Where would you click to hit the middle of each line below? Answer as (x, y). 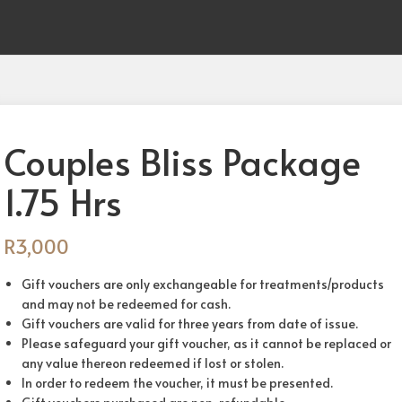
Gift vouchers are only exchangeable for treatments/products (203, 284)
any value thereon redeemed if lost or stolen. (153, 363)
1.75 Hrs (63, 201)
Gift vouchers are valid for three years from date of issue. (190, 323)
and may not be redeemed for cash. (126, 304)
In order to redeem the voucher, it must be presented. (177, 383)
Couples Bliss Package (182, 161)
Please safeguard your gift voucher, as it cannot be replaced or (206, 343)
